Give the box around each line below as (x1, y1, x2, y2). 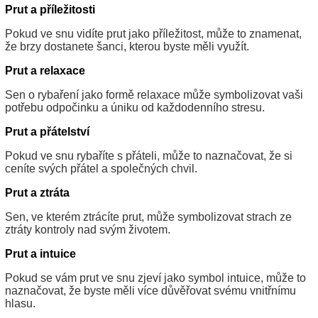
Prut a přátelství (5, 126, 89, 138)
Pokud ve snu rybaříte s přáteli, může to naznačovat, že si (5, 150, 292, 163)
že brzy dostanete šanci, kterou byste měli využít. (5, 40, 249, 53)
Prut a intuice (5, 248, 76, 261)
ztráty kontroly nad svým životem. (5, 224, 170, 236)
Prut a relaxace (5, 65, 85, 77)
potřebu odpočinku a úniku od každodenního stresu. (5, 102, 265, 114)
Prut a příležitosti (5, 4, 95, 16)
